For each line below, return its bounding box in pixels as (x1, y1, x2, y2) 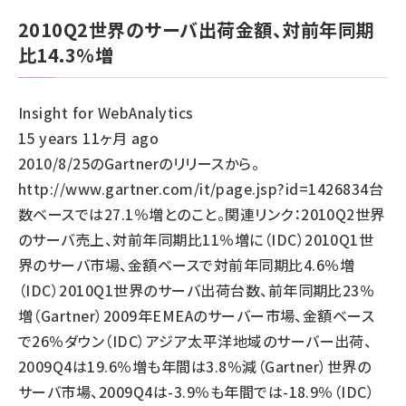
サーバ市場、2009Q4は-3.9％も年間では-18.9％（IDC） (18, 381, 375, 402)
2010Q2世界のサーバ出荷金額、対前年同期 (18, 16, 375, 43)
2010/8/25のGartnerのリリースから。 (18, 152, 259, 174)
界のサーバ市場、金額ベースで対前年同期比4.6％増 (18, 254, 354, 275)
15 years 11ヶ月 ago (18, 127, 159, 149)
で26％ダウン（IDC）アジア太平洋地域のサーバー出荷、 (18, 330, 372, 352)
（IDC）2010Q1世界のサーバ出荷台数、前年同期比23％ (18, 279, 375, 301)
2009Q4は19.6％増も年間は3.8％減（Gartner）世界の (18, 355, 372, 377)
